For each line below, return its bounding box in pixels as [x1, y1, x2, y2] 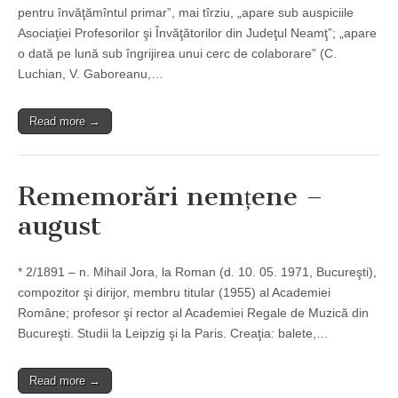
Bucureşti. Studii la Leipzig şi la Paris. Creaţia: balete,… [18, 326, 329, 341]
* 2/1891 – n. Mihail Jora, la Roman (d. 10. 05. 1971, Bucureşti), [18, 265, 377, 280]
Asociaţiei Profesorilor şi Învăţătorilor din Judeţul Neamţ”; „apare [18, 26, 377, 41]
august [18, 210, 101, 243]
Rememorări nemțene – [18, 180, 323, 213]
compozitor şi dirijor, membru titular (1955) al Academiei [18, 285, 330, 300]
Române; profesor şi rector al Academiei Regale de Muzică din [18, 306, 369, 321]
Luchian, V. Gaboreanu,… [18, 67, 163, 82]
